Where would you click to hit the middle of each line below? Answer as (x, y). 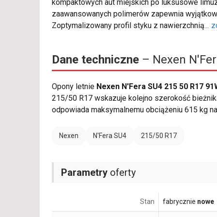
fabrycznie (180, 202)
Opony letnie (74, 87)
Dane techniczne (95, 60)
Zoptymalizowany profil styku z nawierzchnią (128, 26)
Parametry (84, 173)
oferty (122, 173)
